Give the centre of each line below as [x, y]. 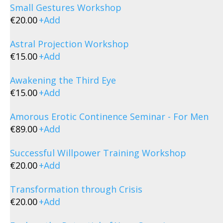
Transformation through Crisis [76, 189]
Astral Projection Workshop [69, 44]
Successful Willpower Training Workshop [98, 153]
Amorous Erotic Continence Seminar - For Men [109, 116]
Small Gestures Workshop [66, 7]
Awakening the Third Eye [63, 80]
